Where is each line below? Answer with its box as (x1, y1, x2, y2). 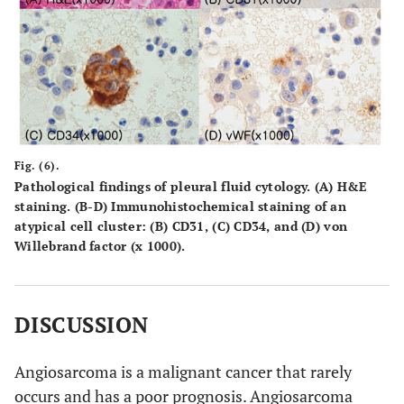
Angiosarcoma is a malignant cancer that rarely (14, 361, 352, 383)
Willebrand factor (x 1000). (14, 237, 186, 255)
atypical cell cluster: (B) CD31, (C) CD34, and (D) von (14, 217, 348, 235)
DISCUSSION (14, 310, 149, 340)
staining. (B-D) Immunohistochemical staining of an (14, 197, 346, 216)
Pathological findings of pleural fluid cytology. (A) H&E (14, 178, 367, 196)
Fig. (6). (14, 159, 60, 173)
